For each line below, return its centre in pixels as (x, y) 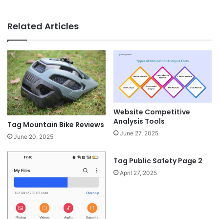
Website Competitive (152, 112)
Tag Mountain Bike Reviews (56, 124)
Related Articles (43, 26)
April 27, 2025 (138, 173)
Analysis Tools (139, 121)
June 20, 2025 (33, 136)
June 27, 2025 (139, 133)
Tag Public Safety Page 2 (158, 161)
